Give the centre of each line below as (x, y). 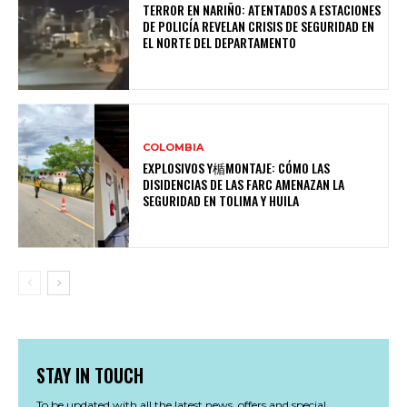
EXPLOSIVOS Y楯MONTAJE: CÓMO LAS (237, 167)
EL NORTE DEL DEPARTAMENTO (220, 42)
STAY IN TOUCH (90, 375)
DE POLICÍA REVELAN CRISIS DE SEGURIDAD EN (259, 25)
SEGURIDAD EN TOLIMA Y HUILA (221, 200)
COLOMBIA (174, 147)
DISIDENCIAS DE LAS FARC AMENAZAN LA (244, 184)
